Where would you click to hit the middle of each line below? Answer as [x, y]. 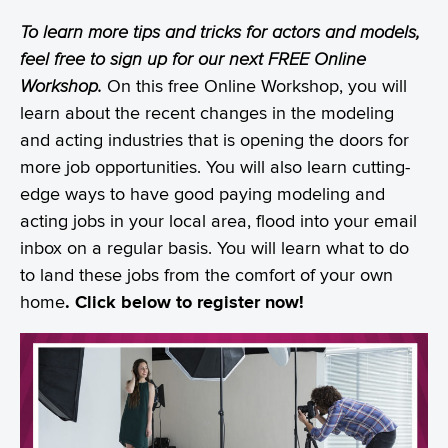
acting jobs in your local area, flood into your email [218, 220]
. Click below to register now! [184, 301]
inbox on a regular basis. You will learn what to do [214, 247]
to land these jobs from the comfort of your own [206, 274]
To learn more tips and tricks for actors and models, [220, 31]
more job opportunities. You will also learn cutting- [215, 166]
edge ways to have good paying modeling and [202, 193]
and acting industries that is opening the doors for [214, 139]
